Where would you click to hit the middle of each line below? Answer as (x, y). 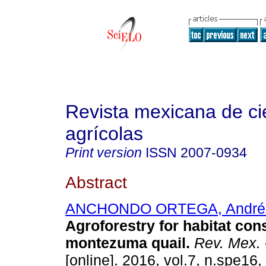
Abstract (96, 182)
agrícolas (104, 134)
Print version (104, 153)
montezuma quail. (128, 243)
